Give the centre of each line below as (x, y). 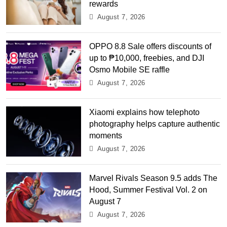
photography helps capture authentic (155, 123)
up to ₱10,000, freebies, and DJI (147, 58)
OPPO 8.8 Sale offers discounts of (150, 46)
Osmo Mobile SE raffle (130, 69)
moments (106, 135)
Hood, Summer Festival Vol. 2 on (148, 189)
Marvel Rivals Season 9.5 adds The (154, 178)
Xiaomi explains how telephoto (145, 112)
